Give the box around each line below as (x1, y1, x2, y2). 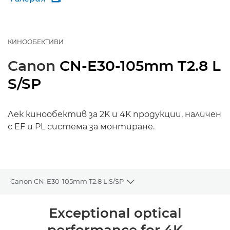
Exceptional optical (48, 205, 182, 221)
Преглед (10, 202, 41, 211)
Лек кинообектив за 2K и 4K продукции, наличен (8, 109, 221, 119)
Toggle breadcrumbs (129, 182, 205, 191)
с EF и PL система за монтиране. (8, 122, 155, 131)
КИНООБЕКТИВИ (8, 38, 64, 46)
